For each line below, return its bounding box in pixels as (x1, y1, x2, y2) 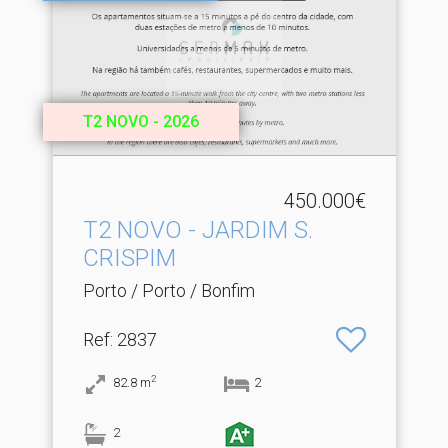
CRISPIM (82, 244, 176, 272)
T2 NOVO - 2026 (82, 112, 199, 131)
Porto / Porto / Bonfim (82, 280, 255, 301)
